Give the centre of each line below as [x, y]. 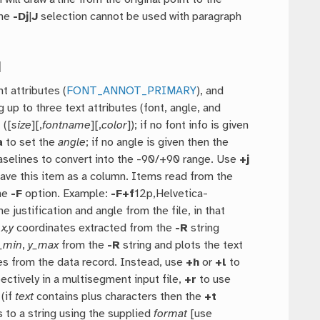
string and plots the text [182, 246]
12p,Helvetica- [171, 194]
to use [214, 280]
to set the [31, 143]
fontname [67, 126]
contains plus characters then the [119, 297]
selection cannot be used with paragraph [140, 17]
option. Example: [67, 194]
